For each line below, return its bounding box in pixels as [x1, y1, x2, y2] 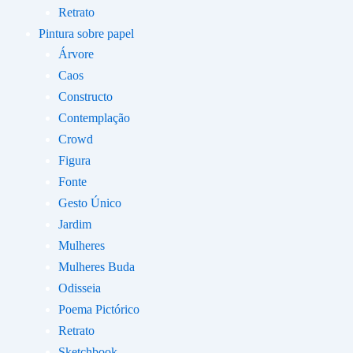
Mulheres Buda [58, 260, 135, 273]
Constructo [58, 90, 113, 103]
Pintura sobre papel [39, 27, 134, 40]
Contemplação [58, 111, 130, 124]
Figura [58, 154, 91, 167]
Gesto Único [58, 196, 121, 210]
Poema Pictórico [58, 303, 139, 316]
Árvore [58, 47, 94, 61]
